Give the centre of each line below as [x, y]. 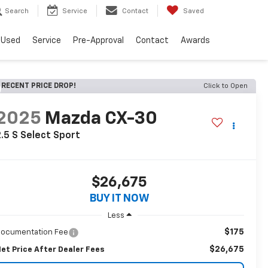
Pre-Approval [98, 41]
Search [17, 11]
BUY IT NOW [119, 199]
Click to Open [226, 86]
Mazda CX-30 [101, 119]
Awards [195, 41]
